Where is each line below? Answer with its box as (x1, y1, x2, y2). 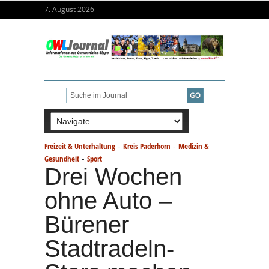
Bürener (44, 211, 129, 238)
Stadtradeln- (44, 235, 174, 262)
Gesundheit (44, 153, 79, 164)
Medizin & (178, 140, 209, 151)
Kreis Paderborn (123, 140, 171, 151)
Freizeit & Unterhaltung (44, 140, 115, 151)
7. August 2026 (44, 4, 94, 14)
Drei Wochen (44, 163, 182, 190)
